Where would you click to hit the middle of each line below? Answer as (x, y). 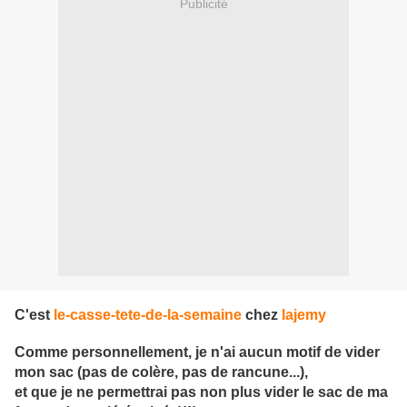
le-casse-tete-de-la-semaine (148, 315)
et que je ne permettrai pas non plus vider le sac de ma (201, 392)
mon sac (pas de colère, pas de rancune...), (163, 372)
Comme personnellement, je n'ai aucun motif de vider (197, 352)
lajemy (304, 315)
